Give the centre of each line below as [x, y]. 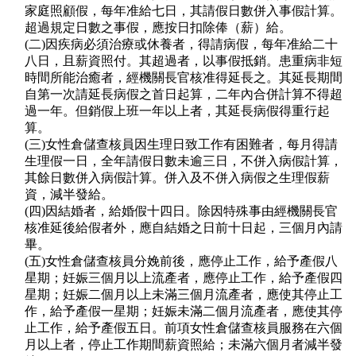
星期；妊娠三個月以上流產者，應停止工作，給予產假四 [184, 278]
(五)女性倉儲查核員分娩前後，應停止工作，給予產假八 [181, 261]
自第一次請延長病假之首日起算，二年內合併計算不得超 [184, 95]
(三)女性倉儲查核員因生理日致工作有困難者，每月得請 [181, 145]
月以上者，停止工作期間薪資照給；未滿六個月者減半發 [184, 345]
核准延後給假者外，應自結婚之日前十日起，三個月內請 [184, 228]
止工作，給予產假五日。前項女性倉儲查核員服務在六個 [184, 328]
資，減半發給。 [69, 195]
